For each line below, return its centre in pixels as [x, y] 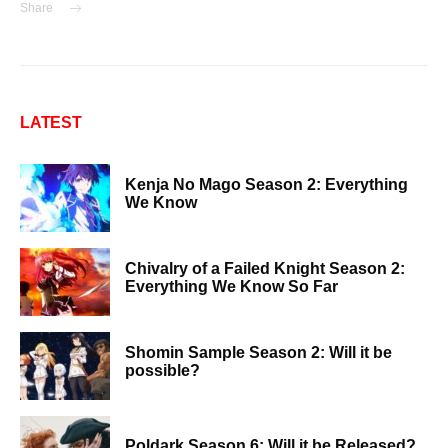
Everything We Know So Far [231, 286]
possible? [162, 370]
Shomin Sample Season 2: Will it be [258, 352]
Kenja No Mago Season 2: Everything [266, 184]
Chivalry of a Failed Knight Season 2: [265, 268]
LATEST [51, 122]
